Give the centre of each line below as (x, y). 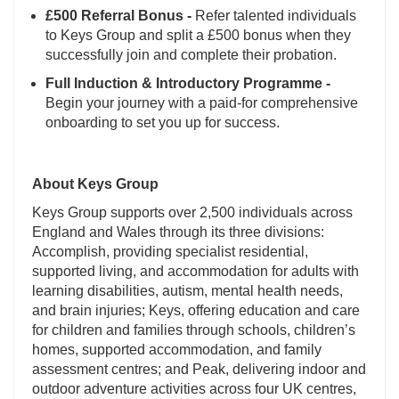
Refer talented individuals (274, 16)
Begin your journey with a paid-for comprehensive (202, 103)
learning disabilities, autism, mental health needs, (187, 291)
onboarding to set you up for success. (163, 123)
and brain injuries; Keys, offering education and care (196, 311)
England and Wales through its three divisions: (178, 232)
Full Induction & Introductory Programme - (188, 84)
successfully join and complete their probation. (191, 55)
